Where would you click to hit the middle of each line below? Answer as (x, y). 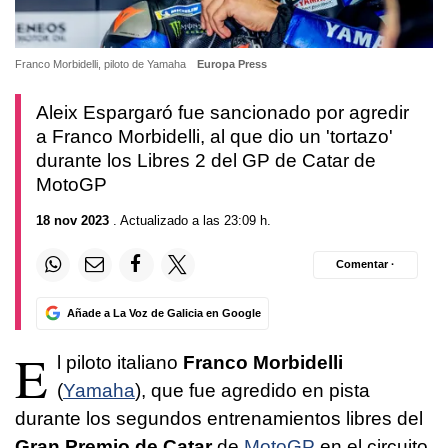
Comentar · (365, 264)
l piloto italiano (120, 362)
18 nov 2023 (72, 220)
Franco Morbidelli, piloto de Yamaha (102, 64)
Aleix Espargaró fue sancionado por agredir (222, 113)
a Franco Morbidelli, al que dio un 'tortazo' (214, 137)
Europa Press (231, 64)
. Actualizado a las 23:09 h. (190, 220)
